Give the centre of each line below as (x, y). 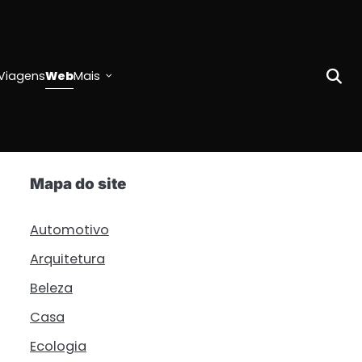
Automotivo (69, 230)
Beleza (51, 288)
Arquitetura (67, 259)
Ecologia (58, 347)
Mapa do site (78, 183)
